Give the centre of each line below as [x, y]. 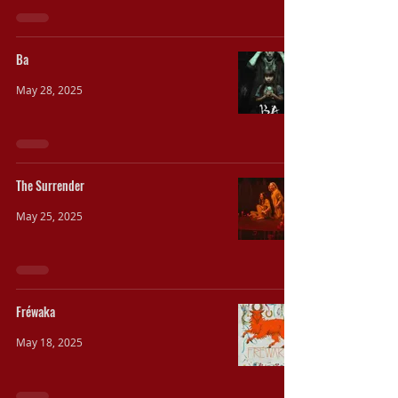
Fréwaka [36, 311]
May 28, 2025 [49, 90]
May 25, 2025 [49, 216]
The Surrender [50, 185]
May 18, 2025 [49, 342]
